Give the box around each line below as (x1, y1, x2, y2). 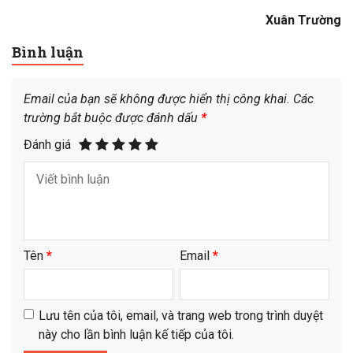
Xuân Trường (266, 12, 341, 28)
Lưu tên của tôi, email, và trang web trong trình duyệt (39, 308, 323, 324)
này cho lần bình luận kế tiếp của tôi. (39, 327, 234, 343)
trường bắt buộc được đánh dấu (24, 110, 201, 126)
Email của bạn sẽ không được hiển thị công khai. (24, 91, 290, 107)
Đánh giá (24, 136, 71, 152)
